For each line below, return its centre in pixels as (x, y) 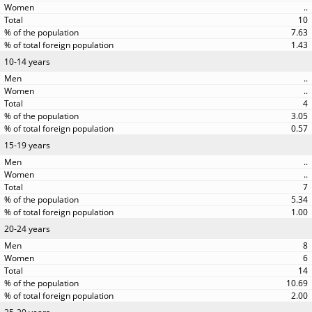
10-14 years (27, 62)
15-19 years (27, 145)
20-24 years (27, 229)
